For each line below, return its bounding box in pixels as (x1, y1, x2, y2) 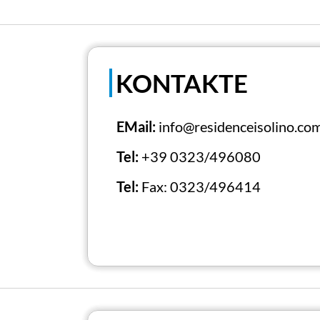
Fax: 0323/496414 (141, 178, 261, 195)
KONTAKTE (116, 68, 248, 98)
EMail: (116, 118, 156, 135)
